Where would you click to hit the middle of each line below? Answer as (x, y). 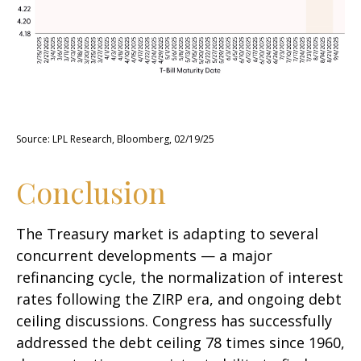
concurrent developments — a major (144, 256)
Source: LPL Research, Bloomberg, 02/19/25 (115, 139)
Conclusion (91, 192)
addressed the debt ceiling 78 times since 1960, (180, 343)
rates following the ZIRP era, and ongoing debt (179, 299)
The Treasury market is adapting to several (167, 234)
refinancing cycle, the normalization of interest (180, 278)
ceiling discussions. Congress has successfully (174, 321)
